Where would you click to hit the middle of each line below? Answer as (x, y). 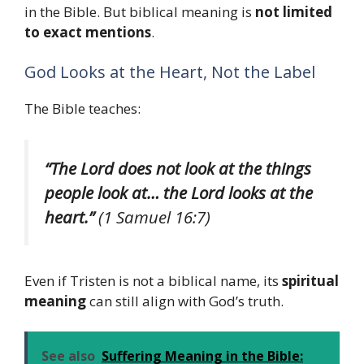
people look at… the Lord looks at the (179, 192)
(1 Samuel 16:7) (152, 217)
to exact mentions (88, 32)
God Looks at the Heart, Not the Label (170, 72)
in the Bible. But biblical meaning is (140, 11)
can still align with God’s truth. (185, 301)
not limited (294, 11)
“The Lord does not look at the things (178, 168)
